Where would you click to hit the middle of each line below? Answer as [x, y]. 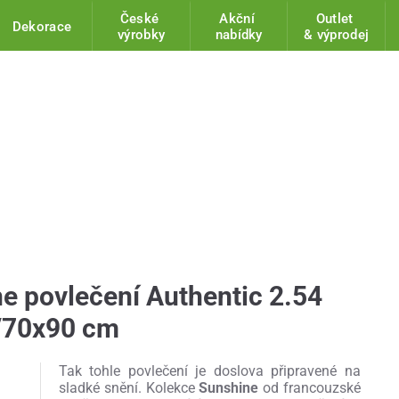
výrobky [142, 35]
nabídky [239, 35]
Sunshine [231, 388]
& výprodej [337, 35]
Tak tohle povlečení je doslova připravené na [209, 371]
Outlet [336, 19]
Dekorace [44, 27]
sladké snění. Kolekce [129, 388]
